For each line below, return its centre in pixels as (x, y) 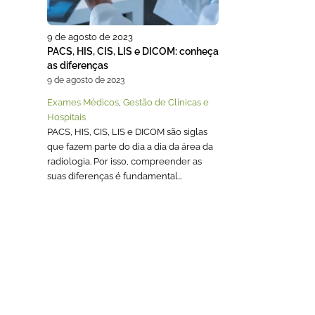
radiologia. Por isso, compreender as (124, 161)
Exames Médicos (83, 102)
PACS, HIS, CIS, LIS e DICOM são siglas (127, 131)
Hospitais (66, 117)
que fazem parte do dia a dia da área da (130, 146)
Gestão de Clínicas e (166, 102)
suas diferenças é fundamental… (115, 176)
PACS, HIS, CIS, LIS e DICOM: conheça (133, 51)
